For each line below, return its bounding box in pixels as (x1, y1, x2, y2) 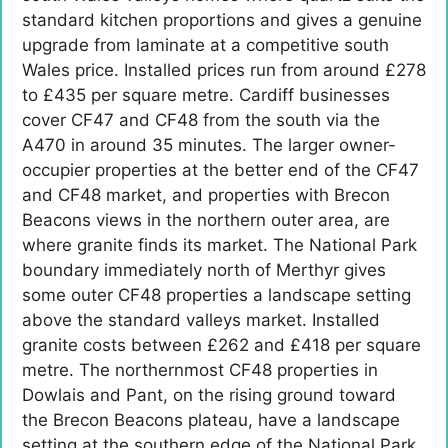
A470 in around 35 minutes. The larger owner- (22, 135, 396, 156)
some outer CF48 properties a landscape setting (22, 285, 411, 306)
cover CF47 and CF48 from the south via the (22, 110, 380, 131)
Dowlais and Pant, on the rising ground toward (22, 385, 396, 406)
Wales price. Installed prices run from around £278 (22, 60, 426, 81)
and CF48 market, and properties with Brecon (22, 185, 390, 206)
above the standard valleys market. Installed (22, 310, 380, 331)
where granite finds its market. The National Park (22, 235, 417, 256)
